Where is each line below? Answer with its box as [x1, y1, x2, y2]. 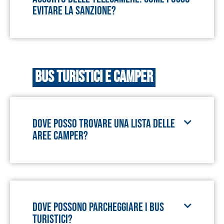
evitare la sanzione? [32, 3, 116, 18]
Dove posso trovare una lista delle [32, 116, 175, 131]
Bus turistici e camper [35, 67, 153, 87]
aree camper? [32, 128, 88, 143]
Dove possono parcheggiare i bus [32, 200, 164, 214]
